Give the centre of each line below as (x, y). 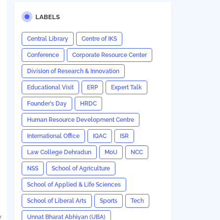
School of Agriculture (81, 168)
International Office (53, 136)
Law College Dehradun (59, 152)
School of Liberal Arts (56, 201)
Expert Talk (126, 87)
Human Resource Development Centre (80, 120)
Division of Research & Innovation (73, 71)
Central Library (47, 39)
